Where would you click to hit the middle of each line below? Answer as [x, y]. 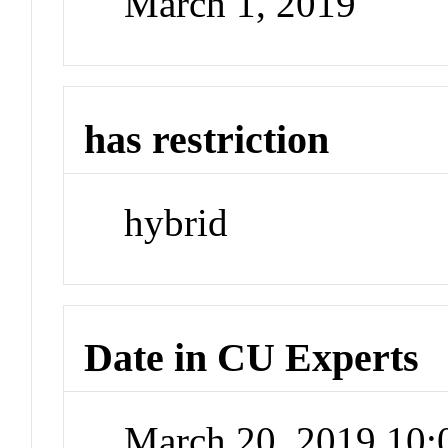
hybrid [176, 222]
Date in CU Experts [252, 358]
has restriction [207, 140]
